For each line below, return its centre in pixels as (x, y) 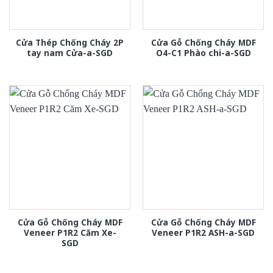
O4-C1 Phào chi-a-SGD (203, 53)
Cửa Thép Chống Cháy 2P (70, 43)
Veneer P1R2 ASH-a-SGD (203, 233)
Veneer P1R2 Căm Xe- (70, 233)
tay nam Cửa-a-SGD (70, 53)
